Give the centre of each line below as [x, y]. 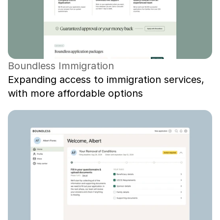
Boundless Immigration [61, 66]
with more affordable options [75, 93]
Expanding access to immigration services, [106, 80]
